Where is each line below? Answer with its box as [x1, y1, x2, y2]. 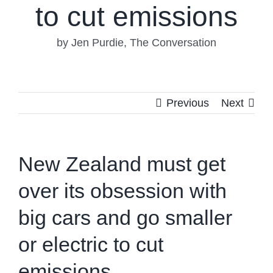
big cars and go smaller [18, 206, 232, 230]
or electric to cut [18, 233, 163, 257]
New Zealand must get [18, 152, 225, 176]
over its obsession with [18, 179, 227, 203]
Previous [166, 97, 209, 110]
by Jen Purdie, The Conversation [57, 37, 216, 49]
